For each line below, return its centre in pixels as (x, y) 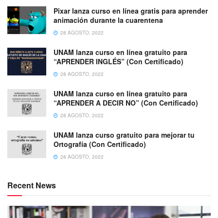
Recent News (32, 185)
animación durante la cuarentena (108, 20)
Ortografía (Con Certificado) (100, 144)
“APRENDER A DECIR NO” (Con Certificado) (126, 102)
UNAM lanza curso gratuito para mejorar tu (124, 135)
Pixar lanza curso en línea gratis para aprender (131, 10)
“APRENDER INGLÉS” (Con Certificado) (118, 61)
